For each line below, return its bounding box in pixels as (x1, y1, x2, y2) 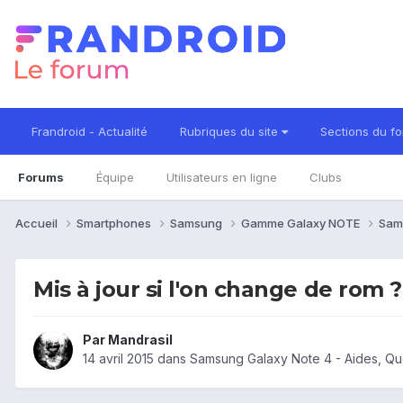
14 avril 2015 (83, 351, 154, 367)
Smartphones (76, 215, 154, 230)
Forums (18, 170, 64, 184)
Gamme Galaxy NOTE (241, 215, 363, 230)
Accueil (15, 215, 60, 230)
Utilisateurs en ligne (166, 170, 277, 184)
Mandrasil (108, 332, 173, 348)
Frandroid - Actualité (31, 124, 148, 139)
